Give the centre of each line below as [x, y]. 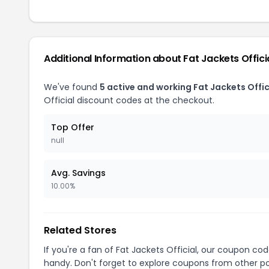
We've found [72, 87]
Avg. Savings [78, 173]
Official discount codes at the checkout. [129, 100]
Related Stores [80, 230]
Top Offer [73, 127]
